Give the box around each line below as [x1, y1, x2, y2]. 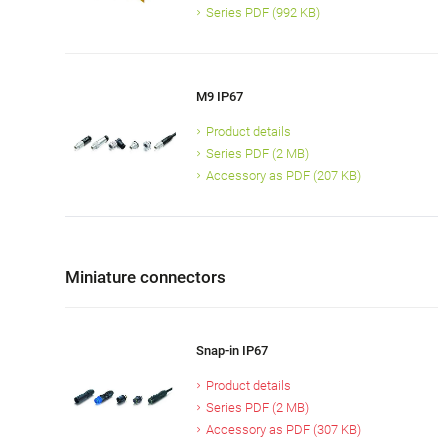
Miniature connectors [65, 267, 226, 288]
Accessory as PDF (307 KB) [205, 422, 361, 438]
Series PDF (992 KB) [205, 5, 320, 21]
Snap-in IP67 [195, 343, 268, 359]
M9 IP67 [195, 89, 243, 105]
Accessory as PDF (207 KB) [205, 168, 361, 184]
